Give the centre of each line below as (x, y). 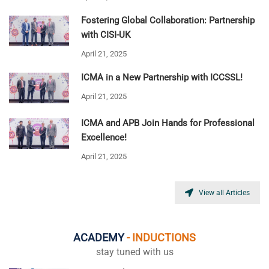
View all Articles (224, 193)
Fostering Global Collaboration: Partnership (168, 21)
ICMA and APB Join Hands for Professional (168, 123)
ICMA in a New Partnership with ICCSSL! (162, 78)
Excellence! (104, 138)
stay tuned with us (134, 252)
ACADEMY (100, 237)
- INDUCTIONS (161, 237)
